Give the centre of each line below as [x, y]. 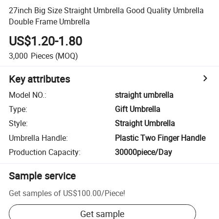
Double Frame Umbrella [50, 21]
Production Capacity [44, 152]
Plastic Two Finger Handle [160, 138]
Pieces [42, 55]
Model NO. [27, 95]
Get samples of [35, 193]
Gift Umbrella [138, 109]
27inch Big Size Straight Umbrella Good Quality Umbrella [107, 10]
